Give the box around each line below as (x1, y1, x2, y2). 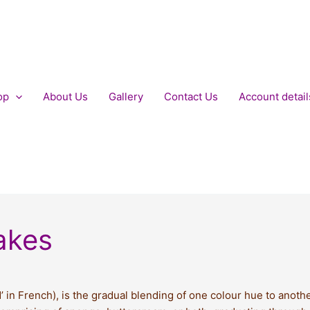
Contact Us (163, 90, 218, 103)
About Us (42, 90, 88, 103)
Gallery (108, 90, 143, 103)
